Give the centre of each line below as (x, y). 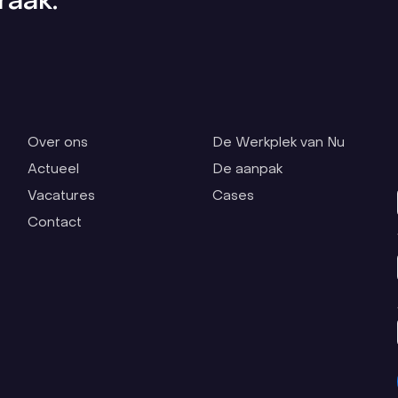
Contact (54, 223)
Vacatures (61, 196)
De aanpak (247, 170)
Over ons (57, 143)
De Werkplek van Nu (278, 143)
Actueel (53, 170)
